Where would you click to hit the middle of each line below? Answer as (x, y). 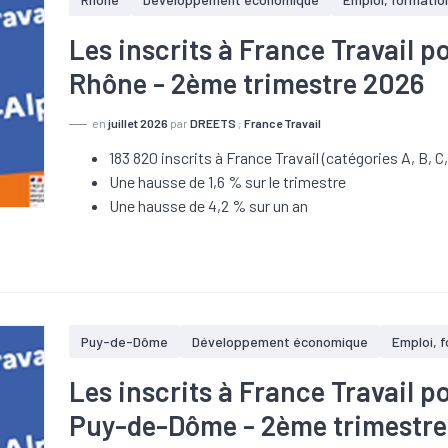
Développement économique (280, 341)
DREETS (213, 123)
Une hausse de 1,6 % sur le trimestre (228, 181)
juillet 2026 (138, 123)
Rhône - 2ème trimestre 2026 (247, 83)
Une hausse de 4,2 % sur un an (209, 205)
